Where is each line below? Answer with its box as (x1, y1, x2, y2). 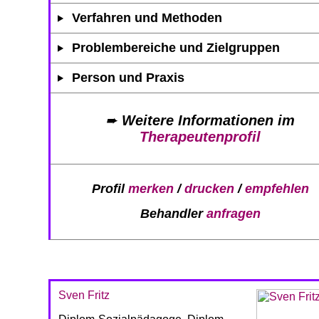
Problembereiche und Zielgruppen (72, 40, 281, 55)
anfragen (206, 206, 261, 221)
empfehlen (244, 182, 309, 197)
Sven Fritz (58, 288, 110, 301)
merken (127, 182, 174, 197)
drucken (184, 182, 234, 197)
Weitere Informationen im (122, 112, 295, 128)
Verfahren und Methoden (72, 10, 223, 25)
